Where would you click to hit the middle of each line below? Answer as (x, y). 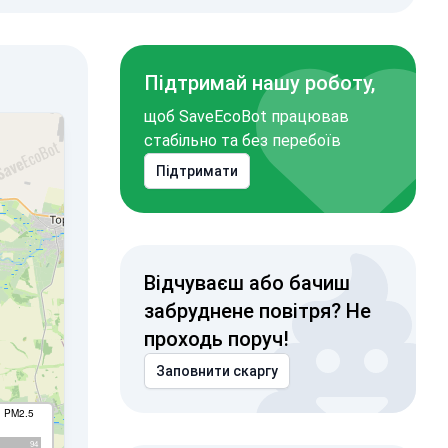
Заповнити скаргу (216, 371)
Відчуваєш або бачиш (246, 283)
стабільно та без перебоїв (242, 140)
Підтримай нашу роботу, (259, 83)
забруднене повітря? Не (257, 311)
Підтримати (196, 171)
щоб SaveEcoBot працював (246, 116)
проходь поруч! (216, 339)
